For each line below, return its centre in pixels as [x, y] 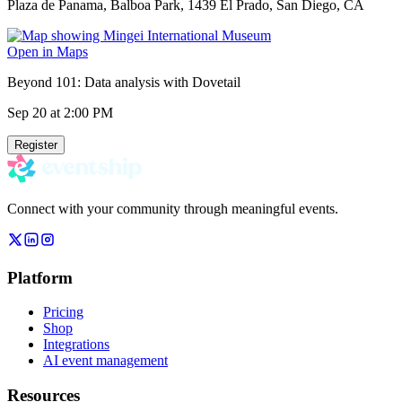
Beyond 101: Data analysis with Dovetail [124, 82]
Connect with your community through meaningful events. [173, 208]
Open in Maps [48, 51]
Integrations [76, 345]
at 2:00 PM [80, 112]
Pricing [63, 312]
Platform [40, 277]
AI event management [105, 361]
